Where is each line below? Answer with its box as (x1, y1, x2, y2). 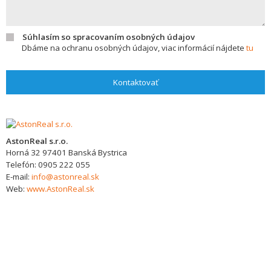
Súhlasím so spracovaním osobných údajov (22, 31, 195, 42)
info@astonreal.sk (31, 171, 99, 182)
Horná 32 (6, 147, 41, 158)
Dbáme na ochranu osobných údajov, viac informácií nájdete (22, 42, 246, 53)
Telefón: (6, 159, 38, 170)
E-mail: (6, 171, 31, 182)
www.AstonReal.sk (27, 183, 94, 194)
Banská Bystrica (68, 147, 127, 158)
